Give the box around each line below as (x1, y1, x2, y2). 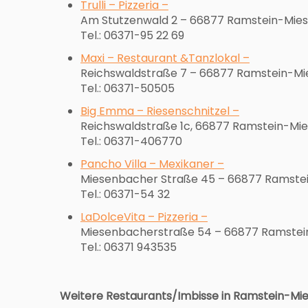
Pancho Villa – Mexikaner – (80, 155, 224, 172)
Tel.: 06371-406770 (80, 133, 182, 149)
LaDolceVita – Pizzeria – (80, 208, 208, 225)
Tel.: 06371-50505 (80, 80, 175, 96)
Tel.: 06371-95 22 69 (80, 27, 184, 43)
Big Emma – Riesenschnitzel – (80, 102, 239, 119)
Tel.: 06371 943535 (80, 239, 177, 255)
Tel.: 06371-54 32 (80, 186, 170, 202)
